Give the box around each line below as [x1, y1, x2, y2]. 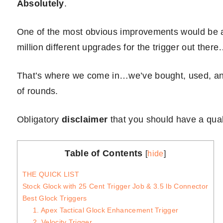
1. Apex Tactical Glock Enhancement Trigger [32, 206, 179, 215]
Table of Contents [65, 148, 143, 158]
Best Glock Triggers [22, 194, 87, 203]
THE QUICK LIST [22, 170, 80, 179]
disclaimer [62, 114, 108, 124]
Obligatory [16, 114, 62, 124]
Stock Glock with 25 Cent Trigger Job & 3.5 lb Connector [22, 182, 209, 191]
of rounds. [16, 86, 58, 96]
